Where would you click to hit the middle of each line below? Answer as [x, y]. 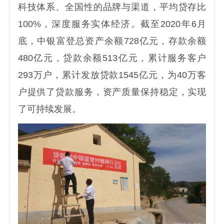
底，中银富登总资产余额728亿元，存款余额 [112, 41]
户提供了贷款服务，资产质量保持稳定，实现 [112, 92]
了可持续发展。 [49, 109]
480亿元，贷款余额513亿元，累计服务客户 [112, 58]
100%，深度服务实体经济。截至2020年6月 [112, 24]
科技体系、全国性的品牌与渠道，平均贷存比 [112, 7]
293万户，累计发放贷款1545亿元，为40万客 [112, 75]
